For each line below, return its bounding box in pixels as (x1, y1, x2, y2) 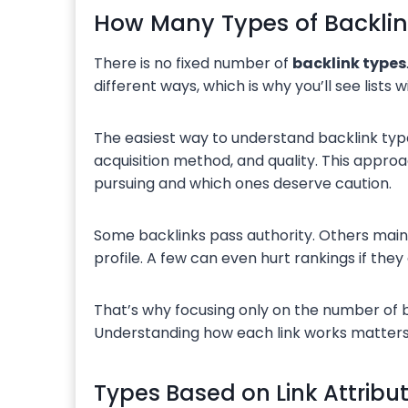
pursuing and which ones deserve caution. (94, 172, 392, 194)
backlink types (292, 52, 406, 74)
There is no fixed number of (94, 52, 292, 74)
